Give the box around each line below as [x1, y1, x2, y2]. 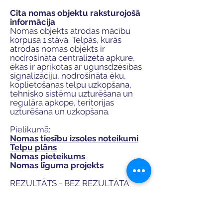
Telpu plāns [10, 142, 57, 152]
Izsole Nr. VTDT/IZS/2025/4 [10, 210, 124, 220]
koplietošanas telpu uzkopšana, [10, 80, 131, 90]
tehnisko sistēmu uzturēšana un [10, 89, 133, 99]
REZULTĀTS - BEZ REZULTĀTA [10, 178, 129, 188]
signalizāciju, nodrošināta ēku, [10, 71, 126, 81]
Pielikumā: [10, 124, 50, 134]
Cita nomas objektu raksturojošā [10, 8, 140, 18]
